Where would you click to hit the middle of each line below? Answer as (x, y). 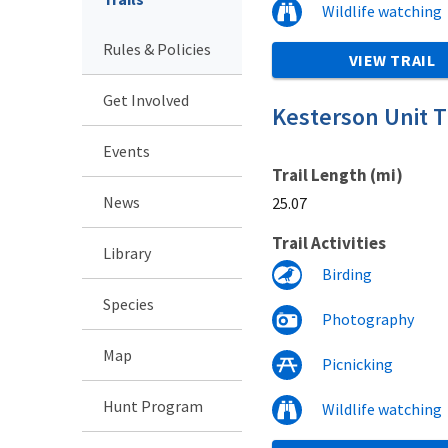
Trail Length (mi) (337, 174)
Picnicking (357, 363)
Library (127, 252)
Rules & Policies (157, 48)
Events (126, 150)
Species (128, 303)
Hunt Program (153, 405)
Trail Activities (329, 242)
